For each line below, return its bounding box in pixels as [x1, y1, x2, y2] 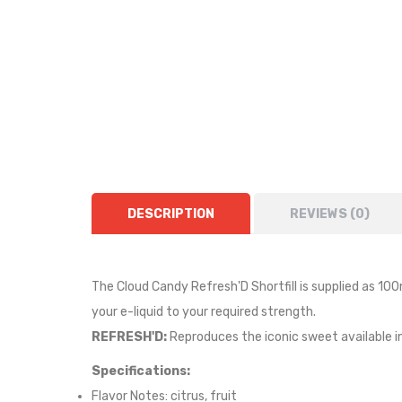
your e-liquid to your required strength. [92, 304, 316, 319]
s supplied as [302, 279, 378, 294]
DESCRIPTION [127, 206, 214, 222]
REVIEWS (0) [290, 206, 370, 222]
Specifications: [92, 363, 190, 379]
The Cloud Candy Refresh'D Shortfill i [92, 279, 302, 294]
